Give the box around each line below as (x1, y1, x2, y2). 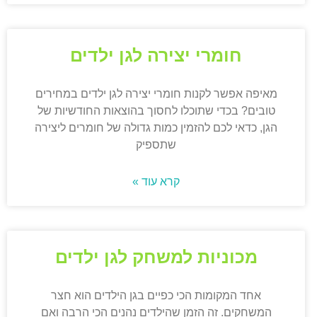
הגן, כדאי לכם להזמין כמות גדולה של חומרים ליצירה (35, 122, 278, 134)
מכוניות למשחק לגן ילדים (54, 247, 258, 267)
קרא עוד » (132, 175, 180, 188)
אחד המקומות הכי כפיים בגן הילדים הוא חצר (51, 289, 262, 302)
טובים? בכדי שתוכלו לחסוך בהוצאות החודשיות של (37, 105, 275, 117)
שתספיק (136, 139, 177, 151)
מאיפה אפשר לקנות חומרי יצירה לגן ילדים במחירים (35, 88, 277, 100)
